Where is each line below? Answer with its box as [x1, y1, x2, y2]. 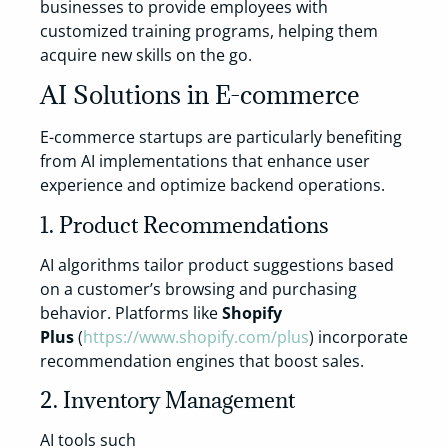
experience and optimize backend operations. [40, 174, 385, 197]
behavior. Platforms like [40, 301, 222, 324]
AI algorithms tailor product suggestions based [40, 253, 394, 276]
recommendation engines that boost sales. [40, 349, 364, 372]
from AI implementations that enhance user [40, 150, 370, 173]
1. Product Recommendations [40, 209, 329, 239]
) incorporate [309, 325, 408, 348]
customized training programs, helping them [40, 19, 378, 42]
